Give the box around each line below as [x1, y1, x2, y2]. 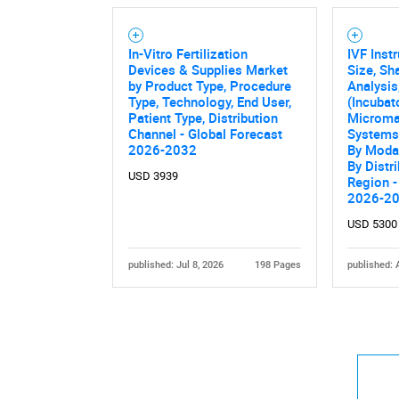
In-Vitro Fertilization [127, 44, 248, 62]
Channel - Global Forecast [127, 124, 282, 142]
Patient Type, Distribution [127, 108, 278, 126]
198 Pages [255, 258, 302, 271]
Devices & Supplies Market [127, 60, 288, 78]
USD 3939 [127, 168, 178, 183]
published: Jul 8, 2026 [127, 258, 224, 271]
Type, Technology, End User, [127, 92, 291, 110]
